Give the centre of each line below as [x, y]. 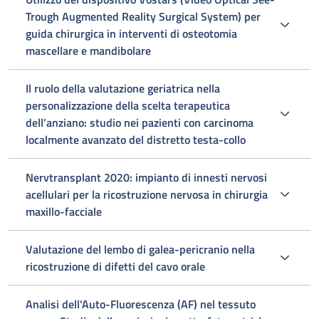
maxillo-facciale [64, 211]
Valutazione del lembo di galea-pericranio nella [140, 249]
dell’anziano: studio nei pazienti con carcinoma [140, 122]
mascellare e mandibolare [88, 51]
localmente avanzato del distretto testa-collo [136, 140]
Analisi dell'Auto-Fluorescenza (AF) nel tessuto [141, 304]
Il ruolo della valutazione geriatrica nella [123, 88]
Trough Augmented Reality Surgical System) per [143, 16]
